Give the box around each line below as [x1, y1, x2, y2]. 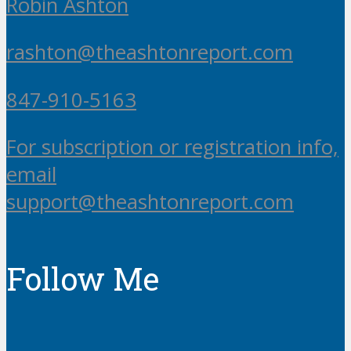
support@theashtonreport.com [6, 188, 294, 216]
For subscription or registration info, [6, 133, 338, 161]
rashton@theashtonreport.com [6, 38, 293, 67]
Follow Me [6, 257, 159, 299]
